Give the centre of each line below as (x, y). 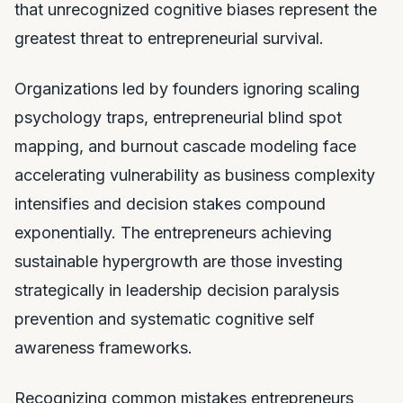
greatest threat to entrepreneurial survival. (169, 38)
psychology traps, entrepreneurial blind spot (178, 117)
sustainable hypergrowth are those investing (179, 261)
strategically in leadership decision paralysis (177, 290)
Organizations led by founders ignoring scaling (187, 88)
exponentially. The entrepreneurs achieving (173, 232)
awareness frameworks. (103, 347)
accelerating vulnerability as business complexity (195, 175)
